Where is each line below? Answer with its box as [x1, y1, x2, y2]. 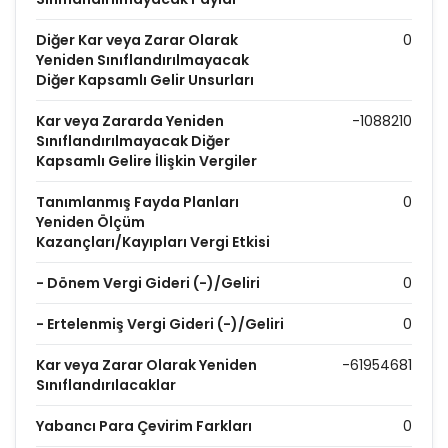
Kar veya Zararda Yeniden [36, 111, 224, 131]
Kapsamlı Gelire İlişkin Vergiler [36, 151, 257, 171]
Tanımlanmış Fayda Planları [36, 192, 239, 212]
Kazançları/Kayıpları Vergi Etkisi [36, 232, 270, 252]
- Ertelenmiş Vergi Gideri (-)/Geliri [36, 314, 284, 334]
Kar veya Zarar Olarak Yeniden [36, 355, 257, 375]
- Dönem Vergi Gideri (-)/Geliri [36, 273, 260, 293]
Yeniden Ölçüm [36, 212, 145, 232]
